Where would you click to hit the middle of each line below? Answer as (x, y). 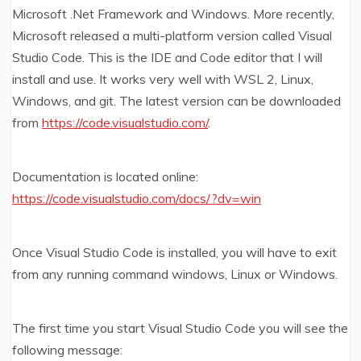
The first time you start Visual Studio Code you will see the (180, 328)
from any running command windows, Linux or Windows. (175, 274)
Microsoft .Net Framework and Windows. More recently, (173, 14)
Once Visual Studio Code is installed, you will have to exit (174, 253)
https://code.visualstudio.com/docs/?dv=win (137, 199)
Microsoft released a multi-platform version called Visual (172, 36)
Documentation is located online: (105, 177)
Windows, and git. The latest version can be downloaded (176, 101)
